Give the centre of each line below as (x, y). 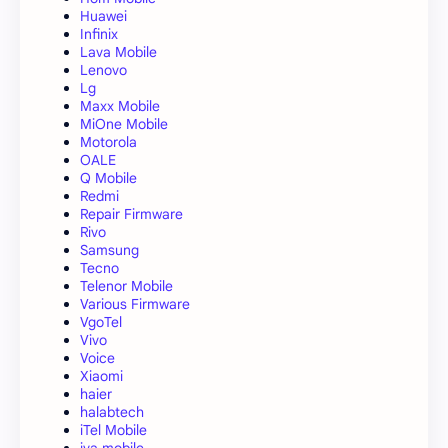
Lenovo (103, 69)
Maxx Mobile (120, 105)
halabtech (112, 411)
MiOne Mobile (124, 123)
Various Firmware (135, 303)
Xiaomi (101, 375)
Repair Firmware (131, 213)
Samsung (109, 249)
